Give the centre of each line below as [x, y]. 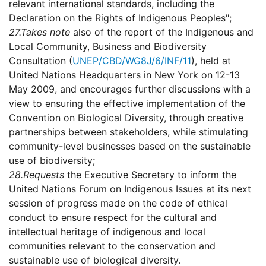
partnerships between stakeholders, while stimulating [129, 132]
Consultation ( [41, 61]
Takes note [45, 32]
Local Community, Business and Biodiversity [108, 47]
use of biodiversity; [52, 161]
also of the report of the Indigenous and [162, 32]
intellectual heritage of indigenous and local [107, 232]
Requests [44, 175]
